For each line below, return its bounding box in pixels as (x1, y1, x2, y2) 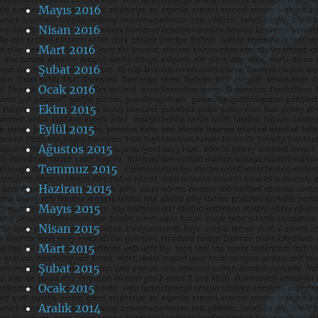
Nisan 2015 (38, 221, 101, 236)
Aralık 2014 (38, 301, 102, 316)
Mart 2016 (38, 43, 97, 57)
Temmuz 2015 (38, 162, 119, 177)
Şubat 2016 (38, 62, 102, 77)
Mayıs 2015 (38, 202, 102, 216)
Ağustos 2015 (38, 142, 114, 157)
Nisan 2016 (38, 23, 102, 38)
